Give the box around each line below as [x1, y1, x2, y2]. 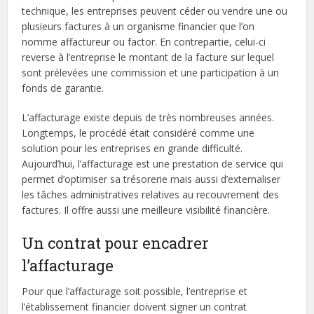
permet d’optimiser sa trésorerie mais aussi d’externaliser [22, 172, 281, 186]
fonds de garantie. [22, 81, 104, 95]
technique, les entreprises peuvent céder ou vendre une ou [22, 4, 288, 18]
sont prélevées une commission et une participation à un [22, 66, 280, 79]
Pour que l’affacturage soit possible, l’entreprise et [22, 285, 248, 298]
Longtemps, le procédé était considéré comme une [22, 126, 255, 139]
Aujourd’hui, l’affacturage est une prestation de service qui [22, 157, 284, 170]
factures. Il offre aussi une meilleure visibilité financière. [22, 203, 271, 217]
